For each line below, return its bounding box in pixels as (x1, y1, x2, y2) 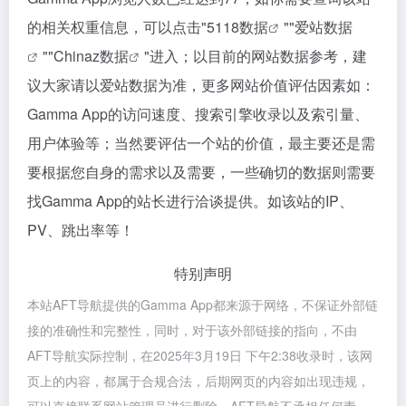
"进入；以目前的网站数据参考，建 (144, 45, 367, 66)
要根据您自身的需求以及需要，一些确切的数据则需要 (27, 161, 375, 182)
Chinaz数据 (53, 45, 129, 66)
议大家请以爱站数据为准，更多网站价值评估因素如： (27, 74, 375, 95)
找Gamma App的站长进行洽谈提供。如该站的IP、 (27, 190, 353, 211)
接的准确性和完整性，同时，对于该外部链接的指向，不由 (27, 321, 357, 339)
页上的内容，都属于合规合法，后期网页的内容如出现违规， (27, 372, 370, 390)
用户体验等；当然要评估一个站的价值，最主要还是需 (27, 132, 375, 153)
